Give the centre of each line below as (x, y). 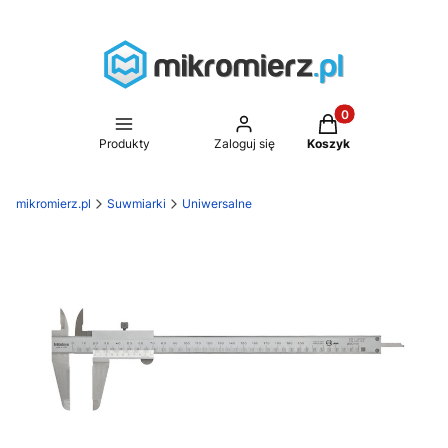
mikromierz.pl (53, 204)
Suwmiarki (136, 204)
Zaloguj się (244, 144)
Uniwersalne (217, 204)
